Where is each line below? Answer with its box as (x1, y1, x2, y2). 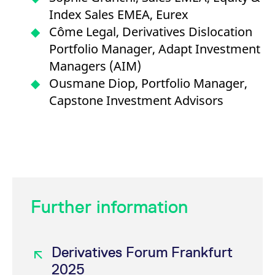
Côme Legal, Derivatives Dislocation (49, 23, 252, 40)
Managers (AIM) (49, 58, 141, 74)
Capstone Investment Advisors (49, 92, 223, 109)
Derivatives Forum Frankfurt (52, 244, 233, 260)
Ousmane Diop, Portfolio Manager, (49, 75, 247, 91)
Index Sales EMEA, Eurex (49, 6, 188, 23)
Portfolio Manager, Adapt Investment (49, 41, 260, 57)
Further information (31, 196, 188, 217)
